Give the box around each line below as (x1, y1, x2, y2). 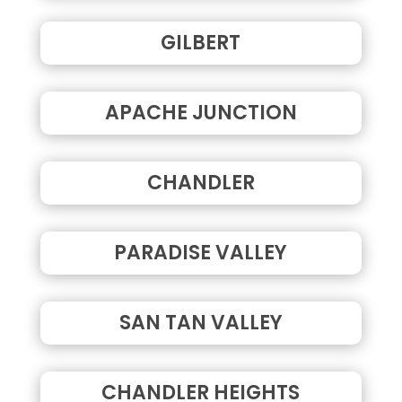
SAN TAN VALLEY (118, 308, 283, 336)
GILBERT (161, 28, 241, 57)
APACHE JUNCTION (104, 98, 297, 127)
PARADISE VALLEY (114, 238, 288, 267)
